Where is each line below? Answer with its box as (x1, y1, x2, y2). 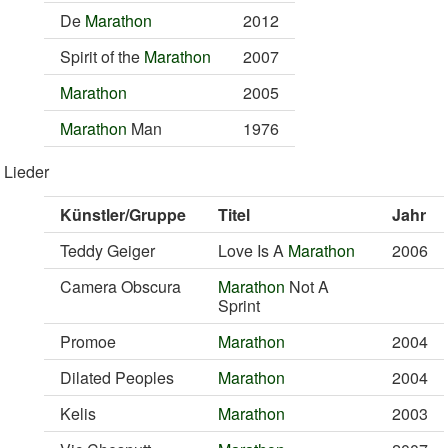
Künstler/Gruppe (60, 203, 186, 226)
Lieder (4, 160, 49, 183)
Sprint (218, 294, 260, 317)
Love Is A (218, 239, 288, 262)
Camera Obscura (60, 275, 181, 298)
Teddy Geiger (60, 239, 155, 262)
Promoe (60, 330, 116, 353)
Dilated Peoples (60, 366, 174, 389)
